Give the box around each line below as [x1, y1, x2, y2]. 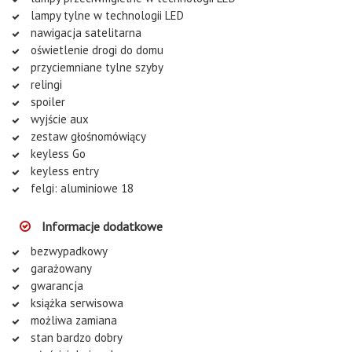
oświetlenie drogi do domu [27, 42, 163, 57]
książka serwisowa [27, 295, 123, 310]
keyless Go [27, 145, 86, 161]
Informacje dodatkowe [38, 218, 163, 234]
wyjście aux [27, 111, 89, 126]
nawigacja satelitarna [27, 24, 141, 40]
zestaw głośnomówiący [27, 128, 146, 144]
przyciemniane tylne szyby [27, 59, 163, 75]
